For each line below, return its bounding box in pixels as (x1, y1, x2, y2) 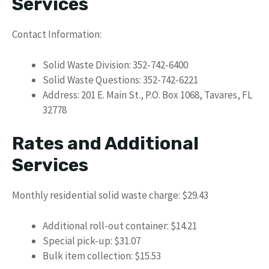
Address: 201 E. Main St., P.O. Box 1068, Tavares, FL (43, 88, 252, 101)
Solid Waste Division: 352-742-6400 (43, 58, 188, 71)
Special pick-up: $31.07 (43, 234, 141, 247)
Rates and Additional (12, 133, 199, 154)
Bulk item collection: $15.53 (43, 249, 161, 262)
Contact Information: (12, 28, 101, 41)
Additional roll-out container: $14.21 (43, 219, 197, 232)
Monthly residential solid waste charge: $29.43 (12, 189, 208, 202)
